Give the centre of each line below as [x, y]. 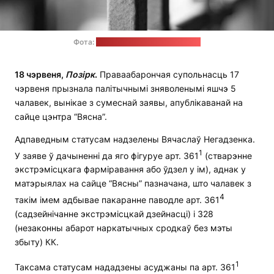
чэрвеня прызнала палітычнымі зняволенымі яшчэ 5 [125, 88]
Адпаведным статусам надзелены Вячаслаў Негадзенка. [135, 139]
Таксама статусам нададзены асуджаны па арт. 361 [125, 267]
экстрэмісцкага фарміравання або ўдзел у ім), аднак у [130, 169]
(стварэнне [227, 155]
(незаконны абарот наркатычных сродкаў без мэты [124, 228]
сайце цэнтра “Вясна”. [61, 116]
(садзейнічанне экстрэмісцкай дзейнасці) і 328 [114, 213]
